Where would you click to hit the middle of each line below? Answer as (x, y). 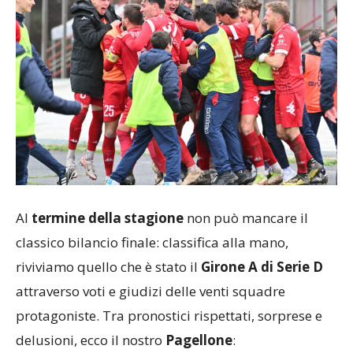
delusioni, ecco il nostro (91, 340)
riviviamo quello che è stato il (108, 266)
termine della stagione (108, 217)
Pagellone (199, 340)
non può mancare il (246, 217)
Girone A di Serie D (262, 266)
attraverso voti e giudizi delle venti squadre (150, 291)
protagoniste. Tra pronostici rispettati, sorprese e (169, 315)
